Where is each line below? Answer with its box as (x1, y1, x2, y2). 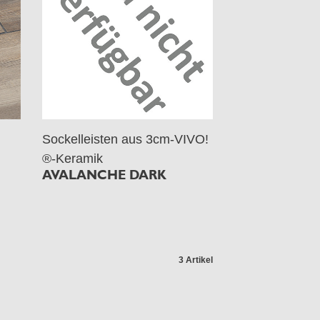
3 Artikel (179, 254, 213, 265)
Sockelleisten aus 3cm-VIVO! (42, 131, 209, 146)
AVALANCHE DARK (42, 166, 167, 182)
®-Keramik (42, 151, 104, 166)
